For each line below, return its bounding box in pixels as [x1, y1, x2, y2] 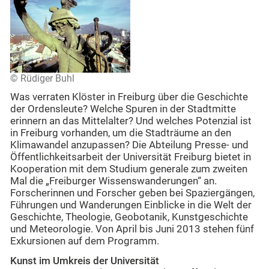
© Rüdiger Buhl [10, 73, 74, 85]
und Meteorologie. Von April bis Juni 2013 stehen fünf [10, 223, 254, 235]
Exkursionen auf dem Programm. [10, 235, 159, 247]
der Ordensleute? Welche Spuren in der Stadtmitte [10, 103, 236, 115]
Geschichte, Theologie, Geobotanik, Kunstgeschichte [10, 211, 248, 223]
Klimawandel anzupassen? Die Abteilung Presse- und [10, 139, 249, 151]
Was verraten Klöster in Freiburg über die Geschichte [10, 91, 248, 103]
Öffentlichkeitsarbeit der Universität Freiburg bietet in [10, 151, 251, 163]
